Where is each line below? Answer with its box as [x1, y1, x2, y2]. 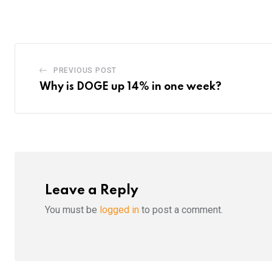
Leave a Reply [45, 183, 138, 197]
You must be [45, 203, 100, 216]
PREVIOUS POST [53, 66, 117, 75]
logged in [100, 203, 139, 216]
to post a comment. [139, 203, 223, 216]
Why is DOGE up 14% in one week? [39, 81, 222, 93]
